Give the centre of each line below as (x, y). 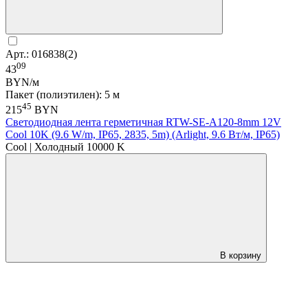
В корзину (241, 256)
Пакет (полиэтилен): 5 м (63, 94)
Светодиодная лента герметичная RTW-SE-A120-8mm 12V (143, 122)
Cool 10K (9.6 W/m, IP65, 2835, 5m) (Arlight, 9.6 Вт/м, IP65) (143, 135)
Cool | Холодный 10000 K (65, 147)
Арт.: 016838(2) (41, 54)
